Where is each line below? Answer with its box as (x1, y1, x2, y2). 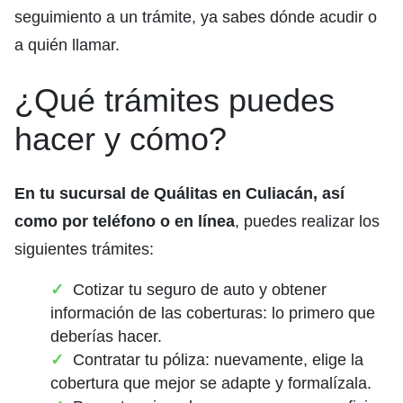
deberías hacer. (50, 327, 162, 346)
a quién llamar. (14, 36, 120, 55)
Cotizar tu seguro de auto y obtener (73, 281, 327, 300)
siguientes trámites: (14, 240, 154, 259)
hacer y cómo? (14, 121, 227, 158)
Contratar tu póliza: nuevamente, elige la (73, 351, 363, 370)
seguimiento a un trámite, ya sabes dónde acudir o (14, 8, 377, 27)
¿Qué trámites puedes (14, 82, 335, 120)
